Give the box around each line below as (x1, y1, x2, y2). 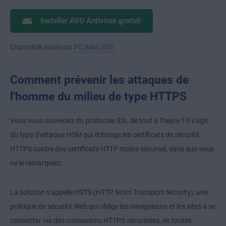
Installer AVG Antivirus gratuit (40, 17, 141, 26)
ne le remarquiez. (10, 159, 63, 167)
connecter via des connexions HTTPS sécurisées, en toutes (10, 216, 192, 225)
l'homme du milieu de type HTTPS (10, 90, 187, 103)
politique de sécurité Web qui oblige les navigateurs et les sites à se (10, 202, 215, 211)
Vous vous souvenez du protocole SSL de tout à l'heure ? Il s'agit (10, 117, 208, 125)
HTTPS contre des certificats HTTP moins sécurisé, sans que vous (10, 145, 214, 153)
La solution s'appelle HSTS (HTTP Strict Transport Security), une (10, 188, 208, 197)
